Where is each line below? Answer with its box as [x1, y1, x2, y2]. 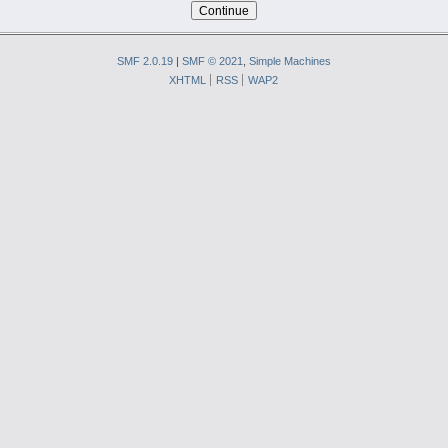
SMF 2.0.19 [117, 55, 173, 68]
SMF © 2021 [182, 55, 243, 68]
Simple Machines [249, 55, 331, 68]
